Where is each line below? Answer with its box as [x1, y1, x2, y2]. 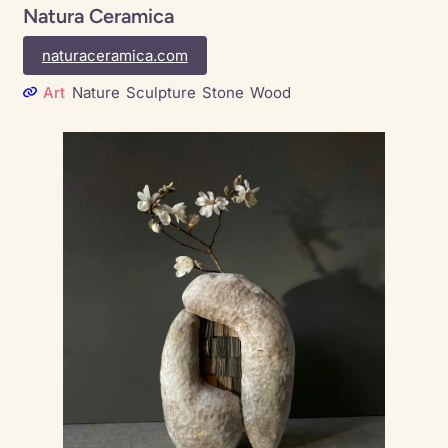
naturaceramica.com [41, 45, 188, 65]
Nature [71, 83, 120, 103]
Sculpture [125, 83, 196, 103]
